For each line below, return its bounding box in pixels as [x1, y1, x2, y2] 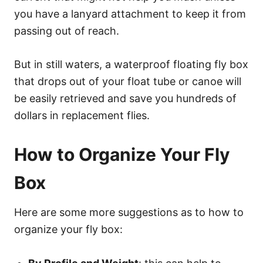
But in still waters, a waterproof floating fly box [14, 58, 248, 70]
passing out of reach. [14, 24, 119, 37]
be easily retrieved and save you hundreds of [14, 92, 237, 104]
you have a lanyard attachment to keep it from [14, 7, 246, 20]
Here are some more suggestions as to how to [14, 205, 244, 218]
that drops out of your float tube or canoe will [14, 75, 241, 87]
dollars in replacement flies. [14, 109, 150, 122]
